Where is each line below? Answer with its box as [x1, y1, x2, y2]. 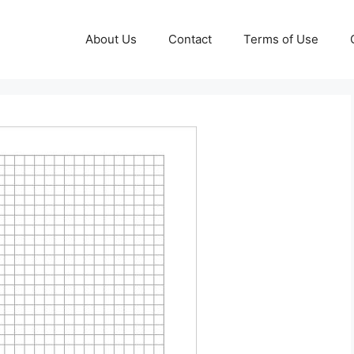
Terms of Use [243, 32, 318, 47]
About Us [85, 32, 137, 47]
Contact [168, 32, 212, 47]
